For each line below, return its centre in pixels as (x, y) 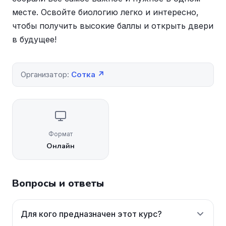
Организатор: (46, 74)
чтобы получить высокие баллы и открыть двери (113, 26)
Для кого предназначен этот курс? (91, 214)
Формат (61, 134)
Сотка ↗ (88, 74)
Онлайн (61, 146)
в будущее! (34, 39)
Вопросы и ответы (58, 183)
